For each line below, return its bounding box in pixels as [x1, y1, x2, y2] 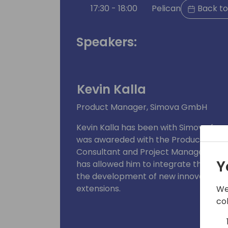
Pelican [150, 3, 181, 15]
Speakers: [76, 33, 137, 50]
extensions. [76, 182, 121, 194]
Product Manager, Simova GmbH [76, 101, 207, 113]
